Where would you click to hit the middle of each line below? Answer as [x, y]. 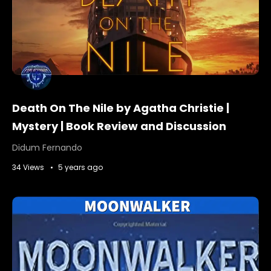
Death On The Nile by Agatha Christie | [121, 108]
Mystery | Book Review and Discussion [119, 126]
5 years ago [80, 167]
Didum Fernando [47, 148]
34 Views [28, 167]
